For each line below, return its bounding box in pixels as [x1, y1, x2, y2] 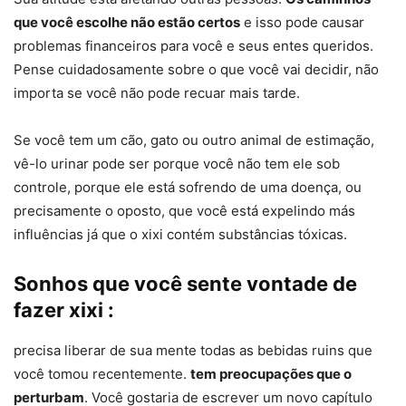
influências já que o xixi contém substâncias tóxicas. [14, 226, 347, 244]
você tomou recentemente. [14, 365, 190, 383]
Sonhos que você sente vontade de [14, 272, 357, 296]
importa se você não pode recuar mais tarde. [14, 84, 300, 102]
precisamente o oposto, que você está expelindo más [14, 202, 355, 220]
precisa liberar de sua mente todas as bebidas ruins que [14, 342, 372, 360]
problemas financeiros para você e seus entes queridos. [14, 37, 373, 55]
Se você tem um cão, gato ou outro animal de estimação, [14, 131, 374, 150]
